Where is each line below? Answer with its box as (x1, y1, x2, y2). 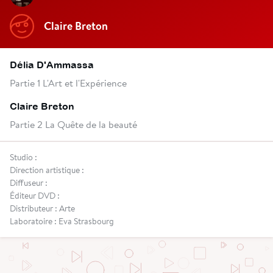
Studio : (10, 151, 37, 163)
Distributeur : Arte (10, 202, 75, 214)
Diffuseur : (10, 177, 48, 188)
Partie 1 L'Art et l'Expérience (10, 76, 127, 89)
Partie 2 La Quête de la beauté (10, 117, 137, 130)
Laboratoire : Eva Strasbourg (10, 215, 114, 227)
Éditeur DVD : (10, 190, 60, 201)
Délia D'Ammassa (10, 58, 94, 70)
